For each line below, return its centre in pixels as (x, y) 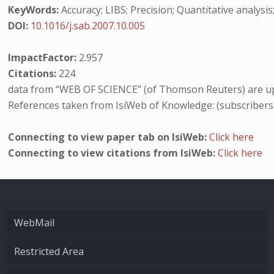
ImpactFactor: (44, 57)
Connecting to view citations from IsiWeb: (113, 153)
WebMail (34, 223)
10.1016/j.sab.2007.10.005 (88, 26)
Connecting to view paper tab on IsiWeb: (109, 137)
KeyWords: (34, 10)
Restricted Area (49, 251)
